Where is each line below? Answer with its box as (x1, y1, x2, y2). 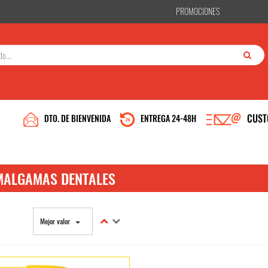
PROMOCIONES (176, 5, 220, 17)
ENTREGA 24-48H (140, 112, 196, 124)
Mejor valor (40, 216, 76, 226)
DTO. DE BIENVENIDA (44, 112, 111, 124)
